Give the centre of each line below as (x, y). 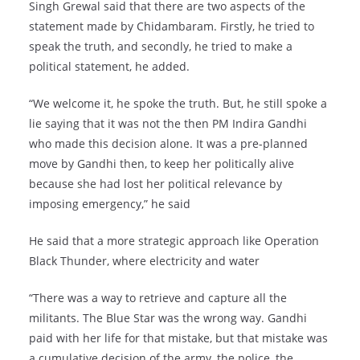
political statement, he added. (109, 67)
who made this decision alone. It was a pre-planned (168, 144)
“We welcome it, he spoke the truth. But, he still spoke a (178, 104)
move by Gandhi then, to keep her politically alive (162, 164)
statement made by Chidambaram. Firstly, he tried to (172, 27)
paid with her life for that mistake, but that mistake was (178, 338)
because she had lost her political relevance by (155, 184)
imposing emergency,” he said (110, 204)
